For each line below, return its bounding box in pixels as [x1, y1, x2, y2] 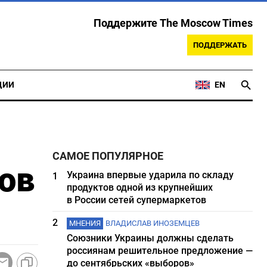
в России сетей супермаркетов [67, 194, 207, 206]
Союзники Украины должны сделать [67, 232, 234, 244]
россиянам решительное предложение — [67, 245, 253, 256]
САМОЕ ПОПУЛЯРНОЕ [52, 150, 164, 162]
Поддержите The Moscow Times [94, 17, 253, 29]
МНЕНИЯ [69, 219, 101, 228]
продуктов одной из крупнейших [67, 182, 213, 193]
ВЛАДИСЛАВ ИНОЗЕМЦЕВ [105, 219, 200, 228]
